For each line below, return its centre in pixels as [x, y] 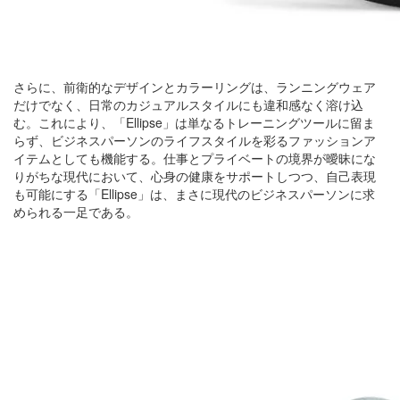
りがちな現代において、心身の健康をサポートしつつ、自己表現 [195, 176]
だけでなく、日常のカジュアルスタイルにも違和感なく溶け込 [188, 105]
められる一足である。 [76, 212]
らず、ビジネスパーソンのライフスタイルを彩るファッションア [195, 141]
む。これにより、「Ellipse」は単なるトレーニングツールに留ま [194, 123]
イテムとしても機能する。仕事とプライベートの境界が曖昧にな [195, 158]
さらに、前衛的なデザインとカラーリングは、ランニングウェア [195, 87]
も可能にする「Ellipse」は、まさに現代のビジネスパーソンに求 [194, 194]
